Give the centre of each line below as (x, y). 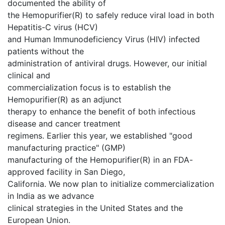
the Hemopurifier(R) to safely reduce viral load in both (111, 15)
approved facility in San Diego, (66, 172)
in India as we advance (51, 196)
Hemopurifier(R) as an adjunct (65, 99)
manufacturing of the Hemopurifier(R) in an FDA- (100, 160)
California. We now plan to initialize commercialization (111, 184)
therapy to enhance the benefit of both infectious (101, 111)
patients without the (46, 51)
